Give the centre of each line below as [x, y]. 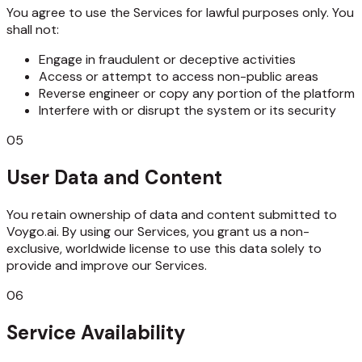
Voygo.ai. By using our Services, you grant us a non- [158, 231]
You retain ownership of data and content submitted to [172, 214]
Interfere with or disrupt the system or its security [187, 111]
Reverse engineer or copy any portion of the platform [197, 94]
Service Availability [96, 332]
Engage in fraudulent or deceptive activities [167, 60]
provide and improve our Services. [107, 265]
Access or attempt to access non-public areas [179, 77]
